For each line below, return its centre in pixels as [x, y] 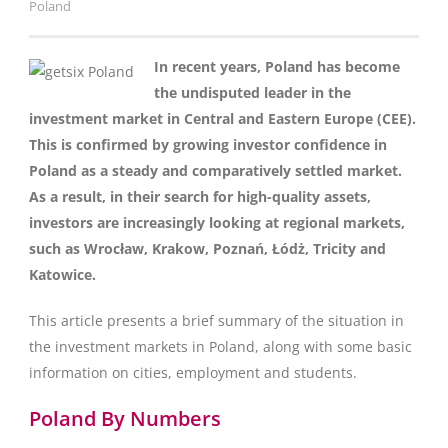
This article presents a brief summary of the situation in [216, 320]
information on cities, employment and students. [193, 372]
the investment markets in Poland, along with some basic [220, 346]
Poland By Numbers [125, 418]
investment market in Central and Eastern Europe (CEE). [222, 118]
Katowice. [62, 274]
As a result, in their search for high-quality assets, [200, 196]
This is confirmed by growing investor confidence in [208, 144]
